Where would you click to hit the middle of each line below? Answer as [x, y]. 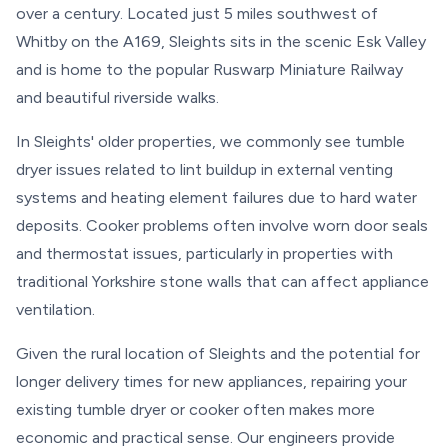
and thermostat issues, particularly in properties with [204, 253]
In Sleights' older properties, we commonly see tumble [210, 141]
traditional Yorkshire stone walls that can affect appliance [222, 281]
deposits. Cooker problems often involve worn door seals [222, 225]
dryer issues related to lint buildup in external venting [204, 169]
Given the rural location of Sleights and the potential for [218, 353]
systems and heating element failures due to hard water [216, 197]
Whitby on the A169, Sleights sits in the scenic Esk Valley [221, 41]
